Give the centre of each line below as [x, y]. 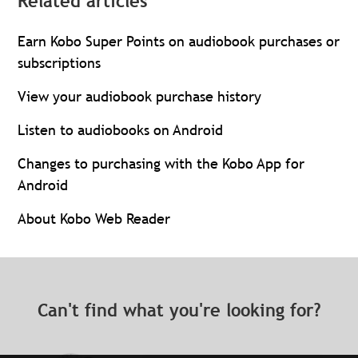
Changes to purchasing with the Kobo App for [161, 163]
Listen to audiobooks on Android [121, 130]
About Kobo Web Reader [94, 219]
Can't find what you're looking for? [179, 310]
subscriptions [60, 63]
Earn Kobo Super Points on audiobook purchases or [179, 41]
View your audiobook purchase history [140, 96]
